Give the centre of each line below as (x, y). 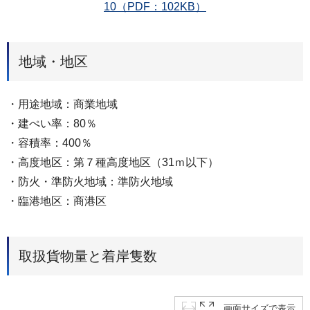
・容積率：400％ (49, 143)
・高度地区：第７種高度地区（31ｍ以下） (113, 162)
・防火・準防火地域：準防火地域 (90, 181)
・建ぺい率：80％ (52, 123)
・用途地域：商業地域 (62, 104)
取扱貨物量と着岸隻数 (88, 256)
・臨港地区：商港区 (57, 201)
